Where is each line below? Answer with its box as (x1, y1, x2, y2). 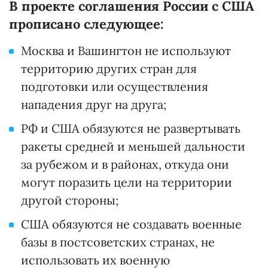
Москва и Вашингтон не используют (21, 43, 231, 59)
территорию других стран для (21, 61, 197, 77)
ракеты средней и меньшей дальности (21, 139, 245, 154)
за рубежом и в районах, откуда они (21, 157, 229, 172)
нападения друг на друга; (21, 97, 166, 112)
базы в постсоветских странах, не (21, 234, 215, 250)
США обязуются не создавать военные (21, 217, 242, 232)
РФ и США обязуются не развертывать (21, 121, 240, 136)
